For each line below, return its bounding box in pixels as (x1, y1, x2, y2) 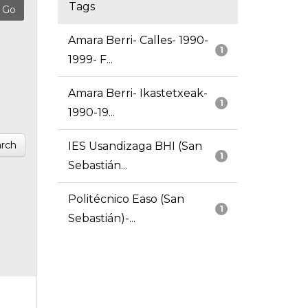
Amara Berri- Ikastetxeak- (67, 87, 208, 100)
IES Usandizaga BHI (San (67, 140, 202, 153)
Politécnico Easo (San (67, 192, 184, 206)
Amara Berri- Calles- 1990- (67, 34, 208, 47)
